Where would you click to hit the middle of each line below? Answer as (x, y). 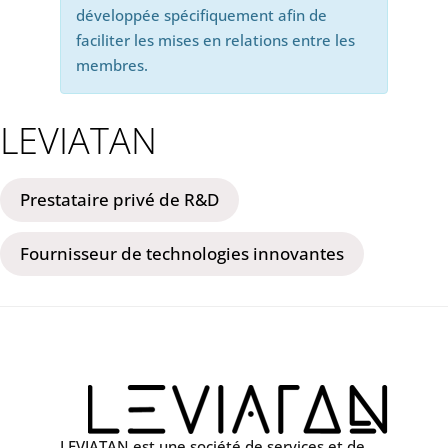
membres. (111, 64)
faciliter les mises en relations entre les (215, 39)
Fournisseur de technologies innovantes (182, 253)
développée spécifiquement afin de (201, 14)
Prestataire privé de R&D (119, 199)
